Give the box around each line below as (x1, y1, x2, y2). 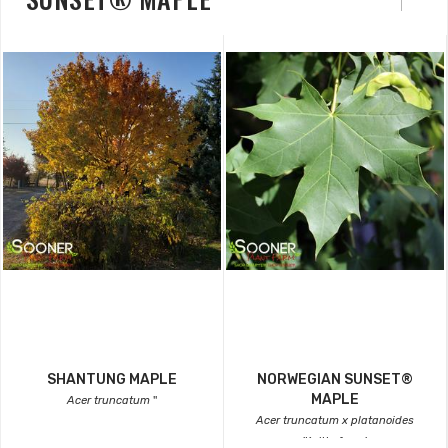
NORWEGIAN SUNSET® (257, 371, 413, 389)
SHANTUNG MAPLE (47, 371, 177, 389)
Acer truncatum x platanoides (256, 414, 414, 428)
